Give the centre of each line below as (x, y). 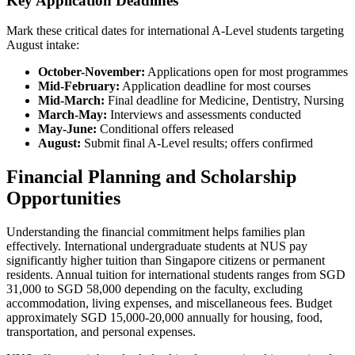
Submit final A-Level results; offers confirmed (197, 143)
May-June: (67, 129)
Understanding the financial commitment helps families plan (156, 232)
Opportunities (63, 198)
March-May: (73, 115)
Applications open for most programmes (246, 72)
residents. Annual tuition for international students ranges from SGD (176, 275)
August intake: (43, 45)
